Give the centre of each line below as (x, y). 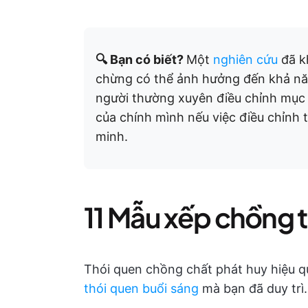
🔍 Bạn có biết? (141, 59)
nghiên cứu (245, 59)
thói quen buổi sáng (141, 288)
